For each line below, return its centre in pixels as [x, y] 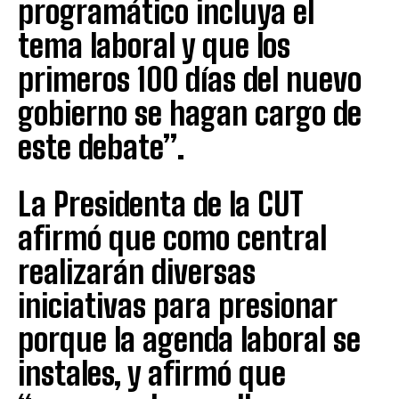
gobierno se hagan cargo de [190, 113]
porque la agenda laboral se [189, 339]
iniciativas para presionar [177, 305]
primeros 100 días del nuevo [190, 79]
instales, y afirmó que [152, 373]
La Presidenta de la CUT [161, 204]
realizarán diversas [137, 272]
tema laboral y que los [154, 45]
